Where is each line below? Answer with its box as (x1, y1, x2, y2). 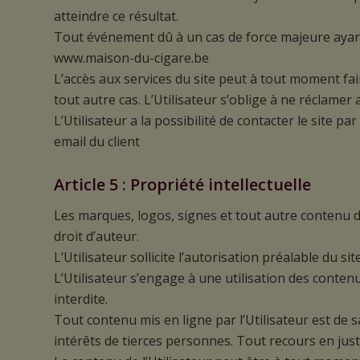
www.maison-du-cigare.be (54, 49, 209, 67)
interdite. (54, 289, 108, 308)
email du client (54, 133, 140, 151)
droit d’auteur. (54, 227, 139, 245)
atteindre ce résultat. (54, 7, 178, 26)
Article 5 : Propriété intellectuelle (54, 174, 311, 196)
